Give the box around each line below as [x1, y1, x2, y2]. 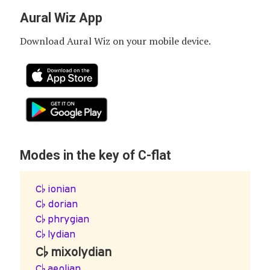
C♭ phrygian [35, 213, 90, 225]
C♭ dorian [35, 198, 78, 210]
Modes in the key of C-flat [19, 147, 171, 163]
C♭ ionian [35, 183, 77, 195]
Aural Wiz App [19, 10, 102, 26]
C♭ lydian [35, 228, 76, 240]
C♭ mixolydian [35, 244, 112, 259]
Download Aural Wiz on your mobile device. [19, 34, 211, 48]
